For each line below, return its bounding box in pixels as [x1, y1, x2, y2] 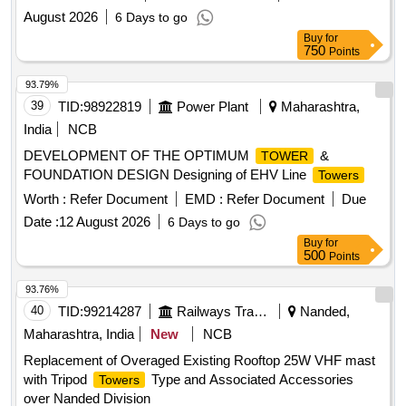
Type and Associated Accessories [148, 372, 353, 388]
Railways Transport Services [254, 304, 267, 320]
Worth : [24, 191, 66, 208]
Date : [24, 214, 59, 230]
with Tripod [24, 372, 91, 388]
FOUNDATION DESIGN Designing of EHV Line [24, 167, 310, 183]
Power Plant [177, 99, 248, 115]
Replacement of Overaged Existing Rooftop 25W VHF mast [24, 353, 375, 369]
